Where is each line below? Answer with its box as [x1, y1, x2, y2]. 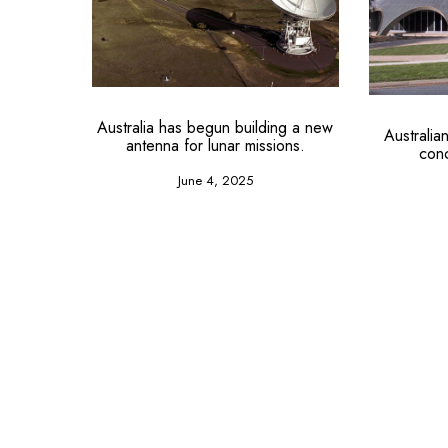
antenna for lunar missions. [125, 134, 305, 158]
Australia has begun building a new [97, 116, 334, 140]
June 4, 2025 [177, 171, 253, 191]
